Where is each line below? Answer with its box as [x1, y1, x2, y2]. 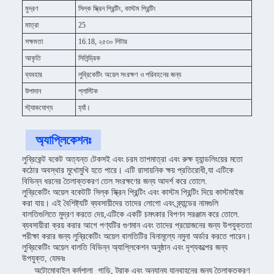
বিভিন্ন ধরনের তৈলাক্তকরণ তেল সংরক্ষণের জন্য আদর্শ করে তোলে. [22, 177, 207, 186]
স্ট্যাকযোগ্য [25, 103, 53, 112]
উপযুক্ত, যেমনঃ [22, 254, 65, 263]
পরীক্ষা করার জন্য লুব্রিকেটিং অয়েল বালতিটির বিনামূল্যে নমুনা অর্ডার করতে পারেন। [22, 232, 251, 241]
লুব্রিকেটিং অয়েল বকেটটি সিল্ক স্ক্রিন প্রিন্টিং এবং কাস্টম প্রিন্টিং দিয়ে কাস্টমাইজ [22, 188, 243, 197]
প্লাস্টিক [78, 87, 98, 95]
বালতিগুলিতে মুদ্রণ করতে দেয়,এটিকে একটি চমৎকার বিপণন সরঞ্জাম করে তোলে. [22, 210, 240, 219]
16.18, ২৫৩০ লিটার [78, 37, 127, 46]
